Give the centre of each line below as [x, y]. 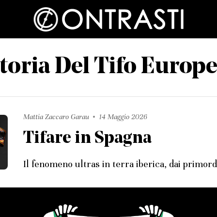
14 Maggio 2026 [123, 117]
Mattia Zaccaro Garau [56, 117]
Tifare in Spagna [87, 139]
